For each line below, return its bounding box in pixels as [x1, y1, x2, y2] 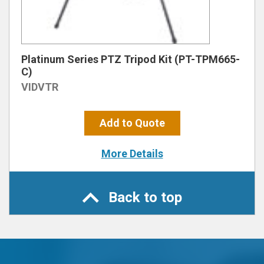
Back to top [108, 189, 182, 206]
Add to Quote [99, 117, 165, 129]
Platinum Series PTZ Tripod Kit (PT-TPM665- [21, 53, 240, 65]
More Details [101, 147, 163, 160]
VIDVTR [21, 81, 58, 93]
